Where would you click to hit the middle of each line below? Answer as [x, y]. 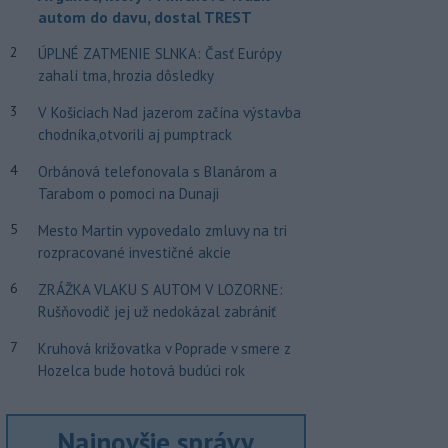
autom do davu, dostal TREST [144, 17]
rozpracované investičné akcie [134, 252]
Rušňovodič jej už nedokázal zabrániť [156, 311]
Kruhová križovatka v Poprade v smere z [164, 348]
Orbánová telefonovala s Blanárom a [157, 171]
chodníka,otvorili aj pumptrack [134, 134]
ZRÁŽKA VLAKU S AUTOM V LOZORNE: [160, 289]
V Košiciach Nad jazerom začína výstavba [169, 112]
